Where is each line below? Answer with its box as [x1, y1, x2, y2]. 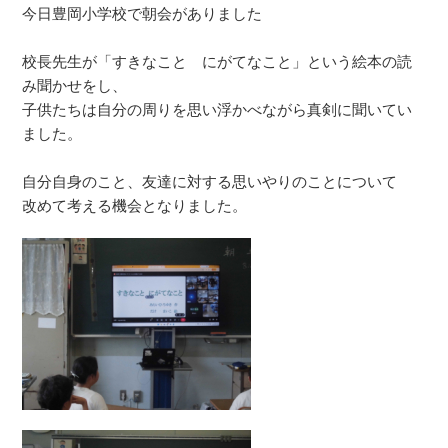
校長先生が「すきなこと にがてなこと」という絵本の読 [22, 53, 413, 70]
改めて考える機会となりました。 [22, 197, 248, 214]
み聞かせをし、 [22, 77, 128, 94]
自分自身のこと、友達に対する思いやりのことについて [22, 173, 398, 190]
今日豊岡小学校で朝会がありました [22, 5, 263, 22]
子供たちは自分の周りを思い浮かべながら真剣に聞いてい [22, 101, 413, 118]
